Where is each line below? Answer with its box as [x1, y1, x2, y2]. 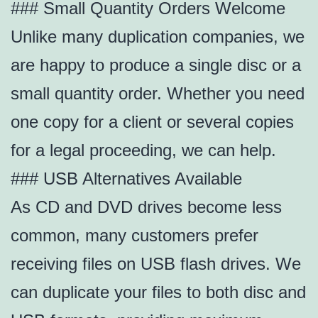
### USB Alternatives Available [11, 169, 242, 189]
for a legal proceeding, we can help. [11, 141, 276, 160]
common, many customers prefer [11, 226, 258, 246]
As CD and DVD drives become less [11, 197, 282, 217]
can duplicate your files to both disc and [11, 283, 306, 302]
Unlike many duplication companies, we [11, 27, 305, 47]
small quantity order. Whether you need [11, 84, 305, 104]
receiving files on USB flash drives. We [11, 254, 301, 274]
